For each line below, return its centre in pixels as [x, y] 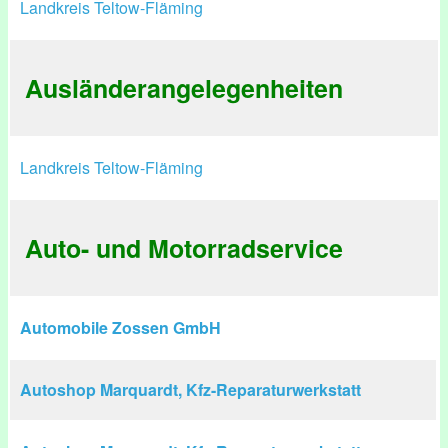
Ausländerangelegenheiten [184, 88]
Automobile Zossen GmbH [120, 327]
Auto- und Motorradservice [184, 248]
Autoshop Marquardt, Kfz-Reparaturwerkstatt [190, 389]
